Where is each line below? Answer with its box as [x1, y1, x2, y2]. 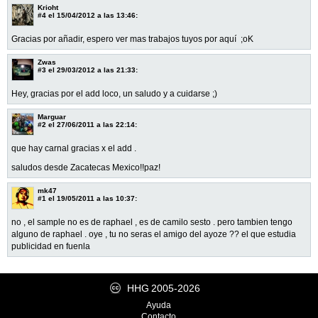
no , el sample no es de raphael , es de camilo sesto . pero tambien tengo [11, 216, 292, 227]
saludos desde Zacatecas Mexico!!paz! [11, 162, 160, 172]
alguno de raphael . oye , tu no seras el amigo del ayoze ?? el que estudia [11, 229, 296, 239]
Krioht [38, 3, 58, 11]
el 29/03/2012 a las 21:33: [46, 65, 138, 74]
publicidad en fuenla [11, 241, 90, 251]
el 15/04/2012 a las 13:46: [46, 11, 138, 19]
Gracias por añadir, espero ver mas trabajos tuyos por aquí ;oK [11, 33, 253, 44]
